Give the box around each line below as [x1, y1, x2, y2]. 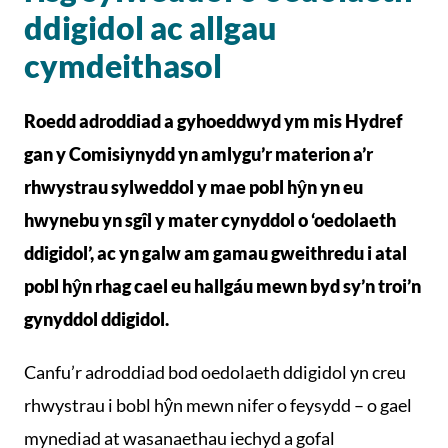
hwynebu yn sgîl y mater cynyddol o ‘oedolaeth [24, 209, 396, 231]
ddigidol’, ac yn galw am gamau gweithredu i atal [24, 242, 407, 264]
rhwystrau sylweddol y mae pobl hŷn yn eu [24, 176, 363, 198]
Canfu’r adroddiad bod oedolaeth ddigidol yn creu [24, 361, 406, 383]
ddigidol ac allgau [24, 8, 277, 47]
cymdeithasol [24, 46, 222, 85]
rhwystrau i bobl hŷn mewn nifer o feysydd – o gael [24, 394, 412, 416]
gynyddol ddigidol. [24, 308, 169, 330]
